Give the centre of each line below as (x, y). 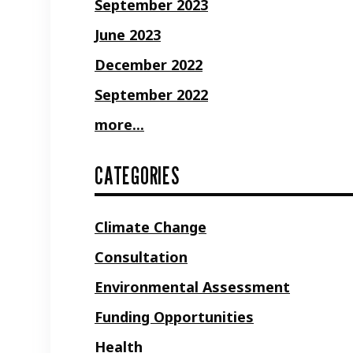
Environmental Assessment (192, 286)
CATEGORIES (137, 175)
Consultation (141, 256)
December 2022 (149, 64)
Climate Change (150, 227)
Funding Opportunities (174, 316)
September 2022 (151, 94)
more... (119, 124)
